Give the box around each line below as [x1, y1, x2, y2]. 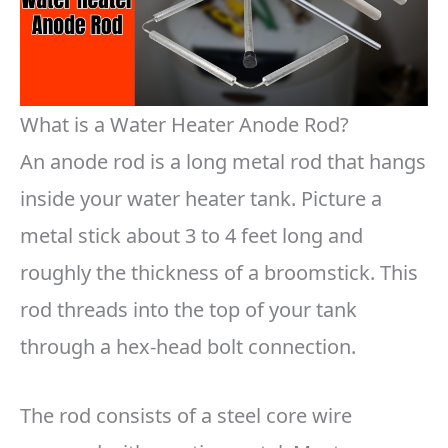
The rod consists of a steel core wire [20, 402, 352, 430]
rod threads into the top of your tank [20, 296, 357, 324]
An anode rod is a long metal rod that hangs [20, 148, 426, 176]
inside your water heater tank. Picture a [20, 185, 382, 213]
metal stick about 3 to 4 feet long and [20, 222, 363, 250]
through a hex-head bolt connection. [20, 333, 356, 361]
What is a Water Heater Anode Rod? [20, 111, 349, 139]
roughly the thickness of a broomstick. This [20, 259, 418, 287]
